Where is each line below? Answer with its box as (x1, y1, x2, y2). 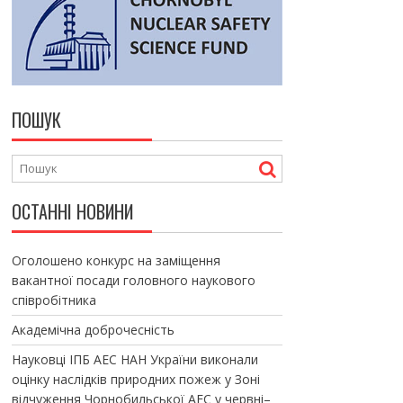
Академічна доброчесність (11, 321, 175, 338)
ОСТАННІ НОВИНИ (11, 198, 133, 225)
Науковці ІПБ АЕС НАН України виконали (11, 351, 258, 368)
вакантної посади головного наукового (11, 272, 255, 289)
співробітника (11, 291, 96, 309)
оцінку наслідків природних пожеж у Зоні (11, 371, 260, 388)
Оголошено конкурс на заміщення (11, 252, 220, 269)
